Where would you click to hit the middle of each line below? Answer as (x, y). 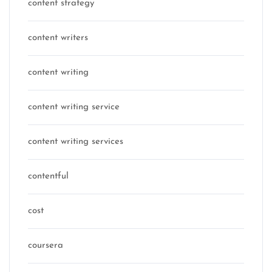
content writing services (76, 142)
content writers (58, 38)
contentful (48, 177)
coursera (46, 246)
